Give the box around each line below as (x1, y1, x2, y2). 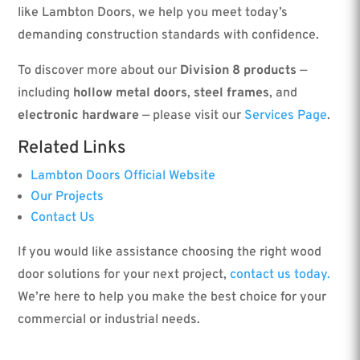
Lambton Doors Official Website (31, 168, 216, 185)
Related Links (18, 137, 127, 160)
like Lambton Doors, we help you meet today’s (18, 5, 288, 22)
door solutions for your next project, (18, 267, 231, 284)
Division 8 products (180, 63, 297, 80)
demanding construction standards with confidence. (18, 27, 320, 44)
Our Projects (31, 189, 104, 206)
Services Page (244, 108, 328, 125)
